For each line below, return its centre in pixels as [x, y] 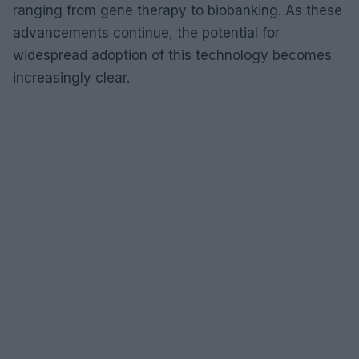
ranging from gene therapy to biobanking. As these [177, 10]
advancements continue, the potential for [146, 32]
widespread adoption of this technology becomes [172, 55]
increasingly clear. [71, 77]
